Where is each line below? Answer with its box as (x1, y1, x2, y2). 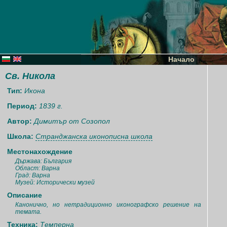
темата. (15, 208, 42, 215)
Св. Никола (5, 71, 55, 81)
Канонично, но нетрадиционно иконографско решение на (15, 201, 201, 208)
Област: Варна (15, 165, 60, 172)
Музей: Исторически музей (15, 179, 95, 186)
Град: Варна (15, 172, 50, 179)
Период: (7, 102, 39, 110)
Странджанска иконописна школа (35, 132, 153, 140)
